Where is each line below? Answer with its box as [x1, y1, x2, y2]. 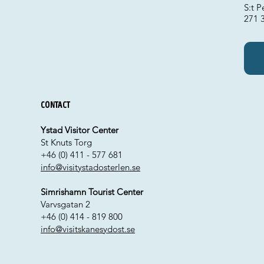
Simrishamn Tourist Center [41, 186, 144, 198]
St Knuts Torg [41, 137, 93, 148]
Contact [41, 99, 71, 111]
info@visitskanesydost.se [41, 223, 136, 235]
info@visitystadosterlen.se [41, 161, 141, 173]
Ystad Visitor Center [41, 124, 119, 136]
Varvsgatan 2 [41, 199, 91, 210]
